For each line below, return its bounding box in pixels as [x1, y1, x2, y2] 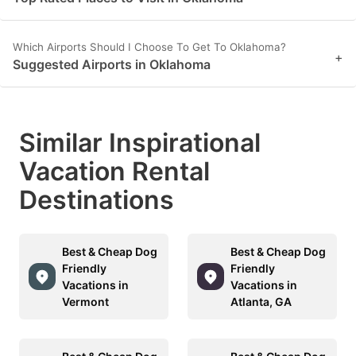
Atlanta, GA [230, 295, 292, 309]
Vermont [62, 295, 109, 309]
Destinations [19, 184, 174, 216]
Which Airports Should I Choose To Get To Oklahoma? [13, 41, 286, 54]
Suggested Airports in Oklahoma [13, 56, 211, 73]
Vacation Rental [19, 156, 210, 188]
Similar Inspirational [19, 127, 261, 159]
